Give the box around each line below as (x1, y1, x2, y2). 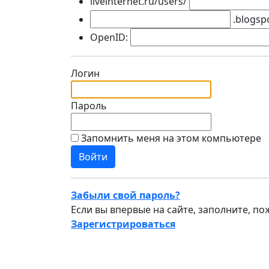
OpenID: (90, 31, 128, 44)
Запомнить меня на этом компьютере (81, 131, 261, 145)
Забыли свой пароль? (71, 189, 180, 202)
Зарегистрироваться (71, 217, 175, 231)
